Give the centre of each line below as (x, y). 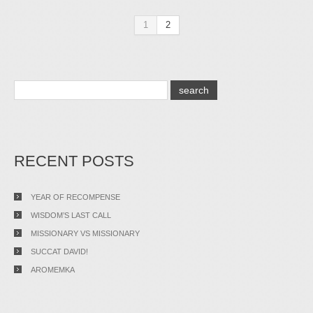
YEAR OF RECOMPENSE (75, 197)
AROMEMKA (53, 270)
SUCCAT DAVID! (59, 252)
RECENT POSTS (74, 161)
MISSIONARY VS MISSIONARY (85, 233)
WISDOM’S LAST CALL (71, 215)
